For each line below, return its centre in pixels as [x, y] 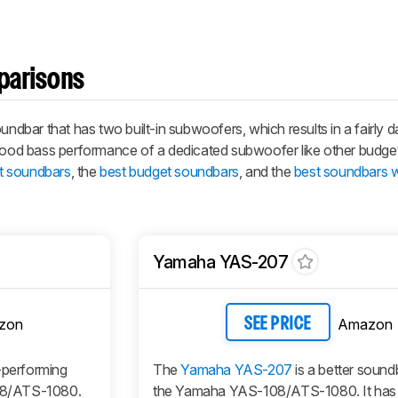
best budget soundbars [169, 172]
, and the [266, 172]
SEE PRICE [278, 324]
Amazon [365, 324]
